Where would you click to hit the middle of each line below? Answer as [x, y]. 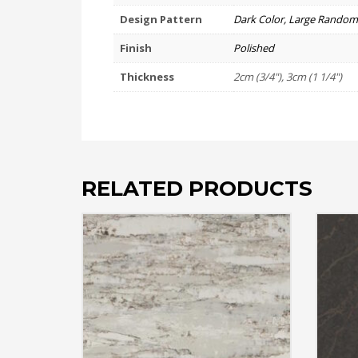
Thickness [147, 77]
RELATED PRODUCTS [197, 189]
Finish [136, 48]
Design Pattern [161, 19]
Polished [254, 48]
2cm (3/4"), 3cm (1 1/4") [288, 77]
